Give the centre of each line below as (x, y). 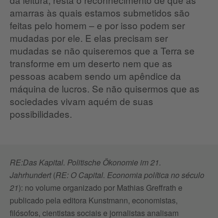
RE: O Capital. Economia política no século (130, 175)
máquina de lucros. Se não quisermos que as (105, 89)
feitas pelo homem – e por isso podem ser (97, 25)
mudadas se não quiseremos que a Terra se (102, 51)
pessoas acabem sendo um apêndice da (95, 76)
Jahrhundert (31, 175)
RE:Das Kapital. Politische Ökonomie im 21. (85, 163)
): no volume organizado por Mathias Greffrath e (100, 188)
